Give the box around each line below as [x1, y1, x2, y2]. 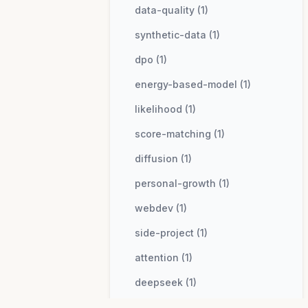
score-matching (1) [135, 128, 225, 140]
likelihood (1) [135, 103, 196, 115]
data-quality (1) [135, 4, 208, 16]
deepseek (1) [135, 276, 197, 288]
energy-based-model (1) [135, 78, 251, 90]
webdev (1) [135, 202, 187, 214]
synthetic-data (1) [135, 29, 220, 41]
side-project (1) [135, 227, 208, 239]
